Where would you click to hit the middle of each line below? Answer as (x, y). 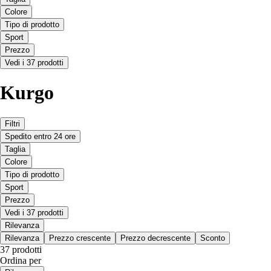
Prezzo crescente (80, 238)
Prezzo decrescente (155, 238)
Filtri (12, 123)
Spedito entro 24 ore (40, 136)
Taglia (15, 149)
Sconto (213, 238)
